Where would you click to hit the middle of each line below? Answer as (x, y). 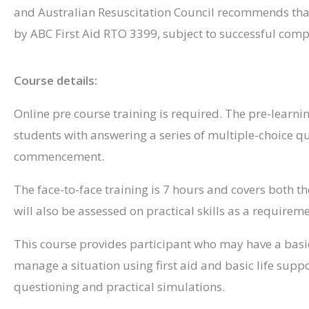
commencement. (59, 156)
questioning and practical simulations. (119, 286)
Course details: (56, 80)
